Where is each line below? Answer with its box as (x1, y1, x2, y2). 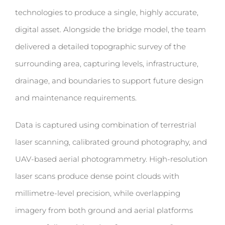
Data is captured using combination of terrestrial (15, 120, 196, 130)
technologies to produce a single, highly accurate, (15, 8, 198, 17)
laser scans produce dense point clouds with (15, 171, 179, 181)
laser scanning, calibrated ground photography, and (15, 137, 207, 147)
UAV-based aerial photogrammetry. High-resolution (15, 154, 207, 164)
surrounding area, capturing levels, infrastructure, (15, 59, 198, 68)
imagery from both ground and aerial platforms (15, 205, 193, 215)
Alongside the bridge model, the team (63, 25, 206, 34)
